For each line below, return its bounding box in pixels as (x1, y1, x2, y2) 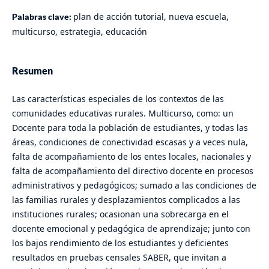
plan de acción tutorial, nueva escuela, (73, 10, 229, 22)
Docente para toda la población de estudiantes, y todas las (11, 121, 248, 133)
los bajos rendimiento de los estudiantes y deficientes (11, 237, 229, 249)
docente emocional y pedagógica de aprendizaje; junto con (11, 222, 250, 234)
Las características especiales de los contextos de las (11, 92, 224, 104)
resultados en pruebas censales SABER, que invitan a (11, 251, 226, 263)
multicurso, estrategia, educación (11, 25, 147, 37)
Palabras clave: (11, 11, 73, 22)
